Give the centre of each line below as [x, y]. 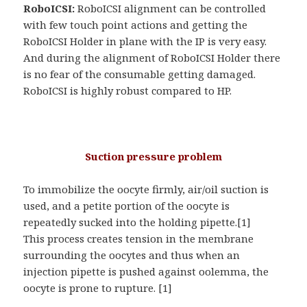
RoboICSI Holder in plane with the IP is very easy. [145, 41]
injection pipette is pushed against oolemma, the [146, 272]
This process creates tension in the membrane [139, 239]
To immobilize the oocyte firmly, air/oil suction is [146, 189]
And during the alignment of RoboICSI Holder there [152, 58]
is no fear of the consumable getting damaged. [140, 74]
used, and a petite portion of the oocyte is [127, 206]
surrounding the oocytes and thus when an [132, 255]
